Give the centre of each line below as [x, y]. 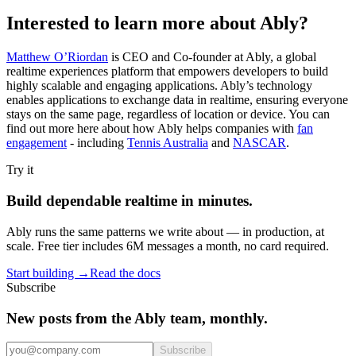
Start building [42, 273]
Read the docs [125, 273]
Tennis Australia [168, 143]
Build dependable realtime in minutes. [130, 201]
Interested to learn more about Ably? [157, 23]
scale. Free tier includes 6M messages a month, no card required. [168, 246]
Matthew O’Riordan [57, 57]
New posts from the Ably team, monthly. [137, 318]
